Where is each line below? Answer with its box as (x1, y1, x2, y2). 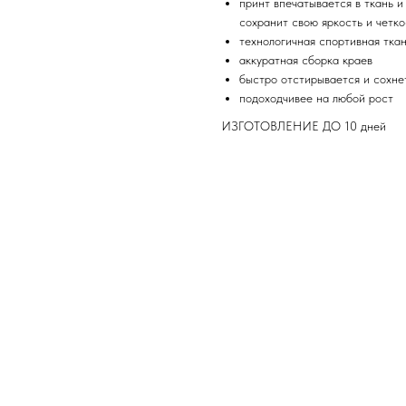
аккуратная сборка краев (239, 53, 372, 68)
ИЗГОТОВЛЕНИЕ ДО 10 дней (221, 119, 386, 134)
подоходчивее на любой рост (239, 91, 393, 106)
